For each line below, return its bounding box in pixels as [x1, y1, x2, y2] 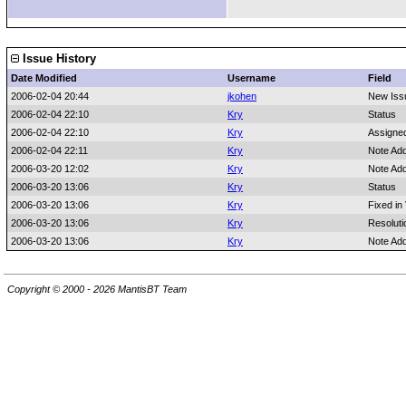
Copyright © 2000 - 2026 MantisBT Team [7, 284, 187, 295]
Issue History [19, 52, 96, 65]
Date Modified [11, 72, 77, 83]
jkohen [227, 91, 256, 101]
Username [227, 72, 275, 83]
